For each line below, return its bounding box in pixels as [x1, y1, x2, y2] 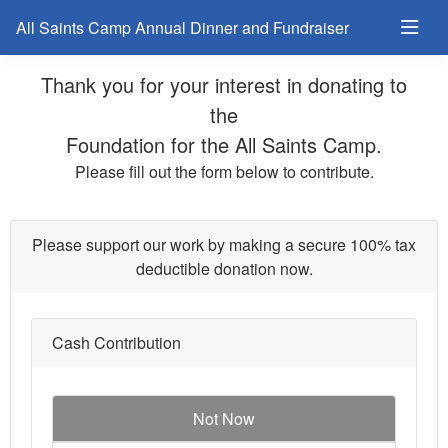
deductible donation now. [135, 257, 313, 280]
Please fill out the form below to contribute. [74, 160, 374, 183]
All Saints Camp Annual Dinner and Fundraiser [16, 16, 349, 39]
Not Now [193, 407, 255, 430]
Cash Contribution [52, 331, 181, 354]
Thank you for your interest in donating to [41, 70, 407, 99]
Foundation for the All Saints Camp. [66, 130, 382, 159]
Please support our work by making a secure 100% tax [32, 233, 416, 256]
